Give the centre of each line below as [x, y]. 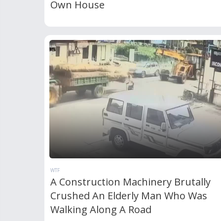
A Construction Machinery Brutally [130, 182]
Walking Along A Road [101, 210]
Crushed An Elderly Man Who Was [129, 196]
